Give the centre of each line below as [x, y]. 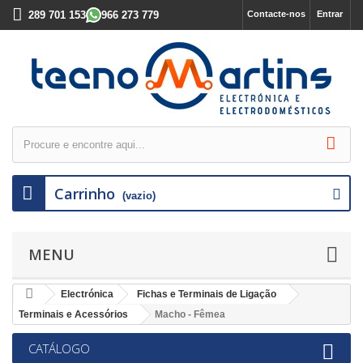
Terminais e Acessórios [73, 314]
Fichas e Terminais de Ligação [207, 294]
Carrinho [85, 194]
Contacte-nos [276, 14]
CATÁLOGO [59, 348]
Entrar [330, 14]
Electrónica [87, 294]
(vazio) [139, 196]
